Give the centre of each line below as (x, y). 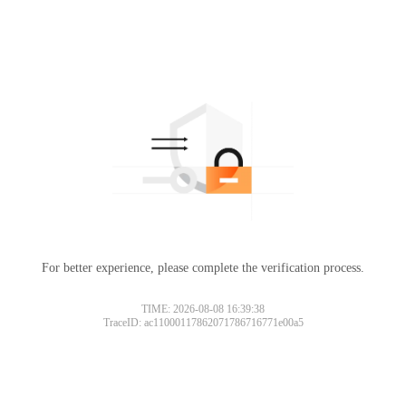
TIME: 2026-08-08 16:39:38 (203, 309)
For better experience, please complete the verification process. (203, 267)
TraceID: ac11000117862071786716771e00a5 (203, 322)
